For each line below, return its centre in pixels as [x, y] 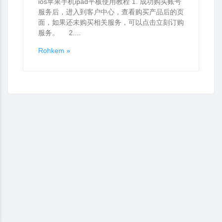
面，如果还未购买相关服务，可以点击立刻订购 [111, 22]
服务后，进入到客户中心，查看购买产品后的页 [111, 12]
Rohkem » [54, 51]
